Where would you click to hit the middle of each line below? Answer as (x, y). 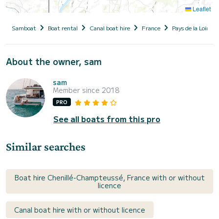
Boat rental (63, 27)
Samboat (24, 27)
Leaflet (201, 8)
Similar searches (46, 147)
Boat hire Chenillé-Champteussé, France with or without (109, 178)
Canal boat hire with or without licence (80, 210)
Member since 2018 (86, 90)
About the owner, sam (54, 61)
